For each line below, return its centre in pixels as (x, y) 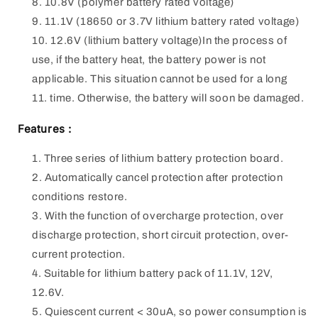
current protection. (79, 254)
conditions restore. (80, 197)
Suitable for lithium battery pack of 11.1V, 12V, (158, 274)
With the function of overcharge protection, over (164, 216)
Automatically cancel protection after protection (164, 178)
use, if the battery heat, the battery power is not (149, 59)
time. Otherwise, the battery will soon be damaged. (177, 98)
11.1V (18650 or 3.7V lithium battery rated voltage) (172, 21)
